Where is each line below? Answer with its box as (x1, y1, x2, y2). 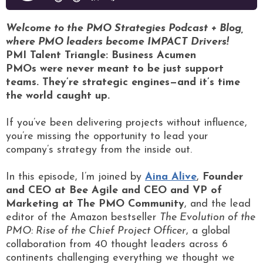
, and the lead (184, 198, 251, 210)
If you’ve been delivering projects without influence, (6, 117, 247, 129)
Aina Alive (145, 171, 197, 183)
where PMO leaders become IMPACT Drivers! (6, 36, 229, 48)
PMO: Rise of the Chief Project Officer (6, 225, 186, 237)
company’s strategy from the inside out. (6, 144, 195, 156)
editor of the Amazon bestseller (6, 211, 160, 223)
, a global (186, 225, 230, 237)
